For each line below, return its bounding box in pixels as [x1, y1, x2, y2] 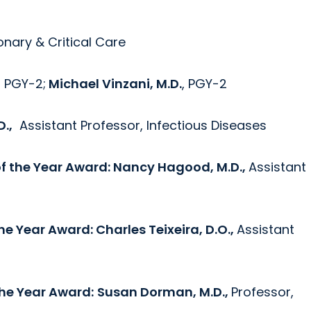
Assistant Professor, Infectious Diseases [12, 117, 267, 134]
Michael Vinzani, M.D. [46, 75, 182, 92]
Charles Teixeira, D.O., [96, 221, 237, 238]
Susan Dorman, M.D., [97, 283, 231, 301]
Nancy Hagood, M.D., [113, 158, 249, 176]
